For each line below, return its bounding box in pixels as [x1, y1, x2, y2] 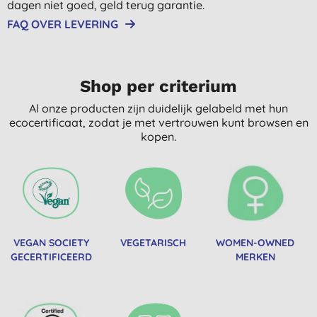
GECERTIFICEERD [10, 250, 92, 263]
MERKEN [235, 250, 275, 263]
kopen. [141, 129, 176, 144]
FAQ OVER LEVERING [7, 16, 118, 31]
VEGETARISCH [120, 236, 187, 249]
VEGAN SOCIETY [13, 236, 89, 249]
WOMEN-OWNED [216, 236, 295, 249]
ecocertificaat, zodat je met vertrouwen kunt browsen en [8, 115, 309, 129]
